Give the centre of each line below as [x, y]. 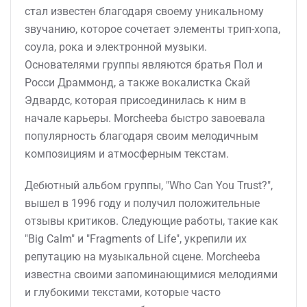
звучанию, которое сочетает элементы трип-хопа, [152, 29]
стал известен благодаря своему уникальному [144, 11]
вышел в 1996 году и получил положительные [142, 203]
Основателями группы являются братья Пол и [144, 65]
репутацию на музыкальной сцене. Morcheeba [143, 257]
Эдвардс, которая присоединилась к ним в [135, 100]
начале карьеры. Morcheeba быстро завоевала [145, 118]
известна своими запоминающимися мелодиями [151, 274]
